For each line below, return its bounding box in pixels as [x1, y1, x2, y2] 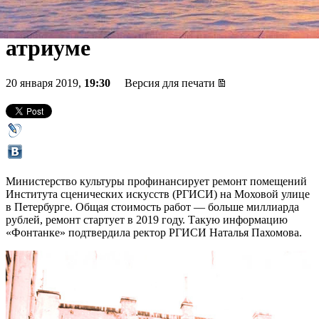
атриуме [6, 35, 90, 61]
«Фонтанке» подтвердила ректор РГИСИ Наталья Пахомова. [6, 226, 302, 239]
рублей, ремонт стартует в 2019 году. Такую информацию [6, 213, 288, 226]
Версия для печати [125, 76, 215, 89]
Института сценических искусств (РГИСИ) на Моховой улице [6, 187, 310, 200]
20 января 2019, [6, 76, 84, 89]
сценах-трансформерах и [6, 9, 260, 35]
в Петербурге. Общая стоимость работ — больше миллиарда [6, 200, 299, 213]
